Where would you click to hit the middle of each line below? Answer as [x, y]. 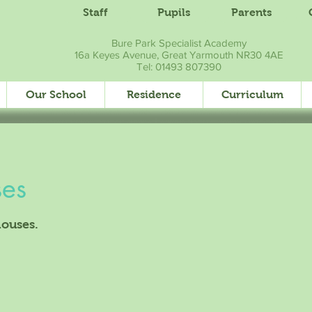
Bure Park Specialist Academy [179, 43]
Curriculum [252, 94]
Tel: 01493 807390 [179, 67]
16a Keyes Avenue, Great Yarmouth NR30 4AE [179, 55]
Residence [154, 94]
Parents [251, 12]
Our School [56, 94]
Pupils [173, 12]
